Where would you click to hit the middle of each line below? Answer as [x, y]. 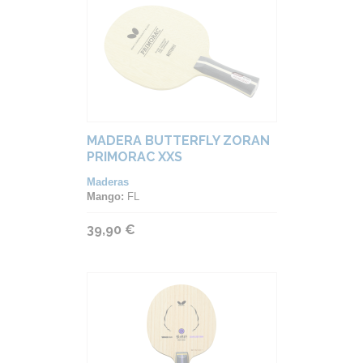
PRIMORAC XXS [134, 157]
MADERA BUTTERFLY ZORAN [178, 141]
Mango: [105, 196]
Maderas [107, 182]
